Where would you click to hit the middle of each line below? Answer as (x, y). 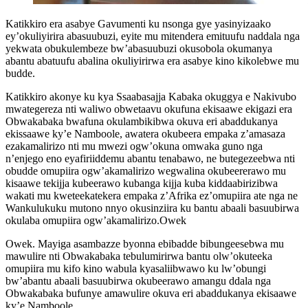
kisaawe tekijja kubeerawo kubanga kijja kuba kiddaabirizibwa (142, 184)
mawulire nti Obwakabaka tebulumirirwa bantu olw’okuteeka (139, 256)
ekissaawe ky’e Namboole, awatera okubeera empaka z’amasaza (145, 134)
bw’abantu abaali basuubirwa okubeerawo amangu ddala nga (138, 281)
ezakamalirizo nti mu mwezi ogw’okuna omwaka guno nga (134, 146)
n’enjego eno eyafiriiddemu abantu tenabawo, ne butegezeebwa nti (150, 159)
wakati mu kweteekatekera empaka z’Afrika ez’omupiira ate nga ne (152, 196)
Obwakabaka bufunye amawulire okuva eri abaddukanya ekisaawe (151, 294)
